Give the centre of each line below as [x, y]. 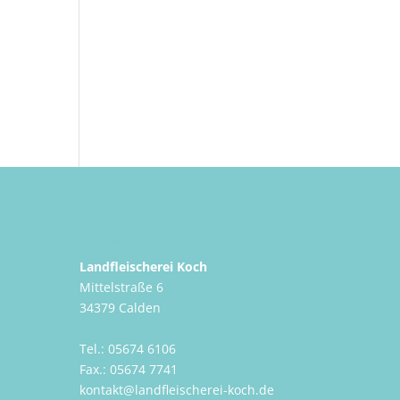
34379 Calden [121, 307]
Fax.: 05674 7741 [129, 369]
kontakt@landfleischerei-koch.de [177, 389]
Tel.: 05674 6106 [128, 348]
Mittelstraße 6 [122, 287]
